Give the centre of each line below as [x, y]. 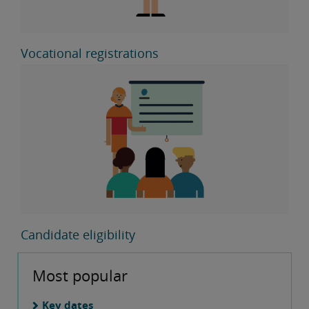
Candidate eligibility [78, 235]
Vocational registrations [90, 53]
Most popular [80, 276]
